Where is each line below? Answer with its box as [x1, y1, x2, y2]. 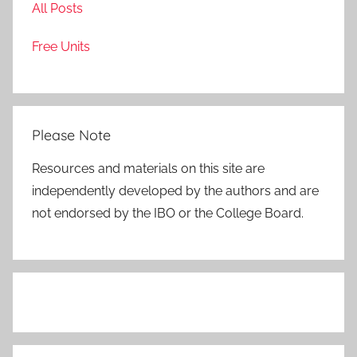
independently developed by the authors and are [32, 182, 319, 198]
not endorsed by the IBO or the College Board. [32, 205, 304, 221]
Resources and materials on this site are [32, 160, 265, 176]
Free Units [32, 38, 90, 54]
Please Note [32, 125, 111, 144]
